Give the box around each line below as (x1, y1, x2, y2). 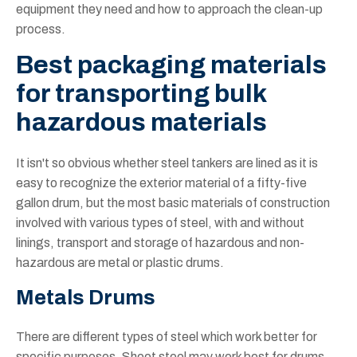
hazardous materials (16, 108, 272, 137)
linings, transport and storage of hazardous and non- (16, 236, 304, 250)
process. (16, 22, 70, 37)
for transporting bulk (16, 80, 266, 108)
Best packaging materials (16, 51, 327, 80)
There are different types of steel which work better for (16, 330, 317, 344)
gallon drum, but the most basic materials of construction (16, 196, 330, 210)
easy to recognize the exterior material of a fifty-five (16, 176, 307, 190)
